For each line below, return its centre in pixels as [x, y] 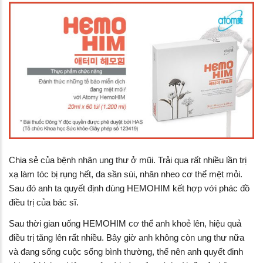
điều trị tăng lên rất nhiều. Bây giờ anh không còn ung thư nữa [127, 237]
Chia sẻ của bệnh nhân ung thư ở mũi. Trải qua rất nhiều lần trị [128, 160]
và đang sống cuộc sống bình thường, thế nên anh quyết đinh [126, 251]
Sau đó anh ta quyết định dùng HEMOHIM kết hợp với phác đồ [129, 188]
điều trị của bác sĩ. [44, 202]
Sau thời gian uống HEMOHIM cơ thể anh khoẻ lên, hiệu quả [125, 223]
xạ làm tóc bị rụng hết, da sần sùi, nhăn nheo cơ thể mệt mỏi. [126, 174]
